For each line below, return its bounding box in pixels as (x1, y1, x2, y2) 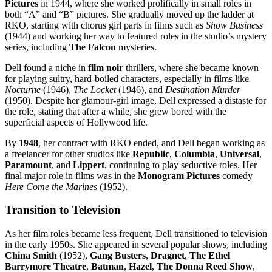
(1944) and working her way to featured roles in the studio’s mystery (5, 30, 267, 41)
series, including (5, 41, 69, 52)
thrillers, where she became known (123, 62, 259, 73)
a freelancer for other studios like (5, 148, 132, 159)
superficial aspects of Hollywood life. (5, 117, 148, 127)
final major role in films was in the (5, 170, 138, 181)
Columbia (174, 148, 215, 159)
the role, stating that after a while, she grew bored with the (5, 106, 226, 117)
